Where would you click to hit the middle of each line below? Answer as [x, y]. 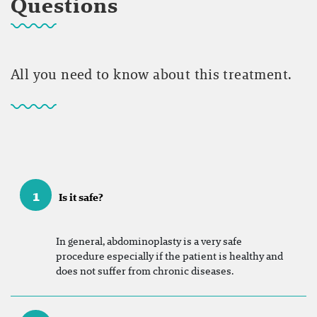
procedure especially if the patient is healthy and [169, 256]
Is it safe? [81, 197]
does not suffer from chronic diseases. [145, 271]
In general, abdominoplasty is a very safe [149, 241]
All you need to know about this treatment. [151, 74]
